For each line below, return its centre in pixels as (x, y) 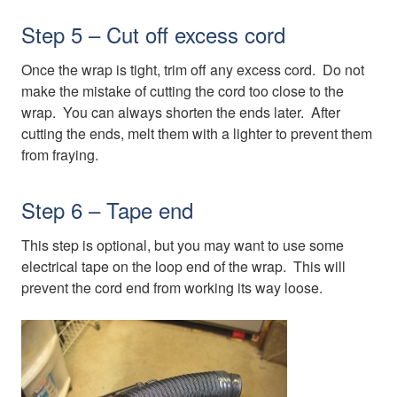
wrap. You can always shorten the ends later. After (181, 112)
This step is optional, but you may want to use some (183, 245)
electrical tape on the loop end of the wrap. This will (183, 266)
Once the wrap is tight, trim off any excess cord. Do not (193, 69)
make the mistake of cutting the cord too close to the (183, 90)
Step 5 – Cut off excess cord (153, 34)
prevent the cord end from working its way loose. (172, 287)
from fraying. (60, 154)
